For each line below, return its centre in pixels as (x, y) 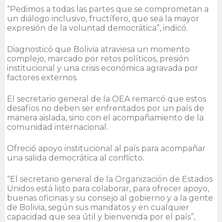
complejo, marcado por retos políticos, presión (98, 58)
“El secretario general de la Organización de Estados (110, 179)
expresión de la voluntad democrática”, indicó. (97, 28)
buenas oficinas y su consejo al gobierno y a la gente (110, 198)
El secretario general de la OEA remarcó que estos (107, 99)
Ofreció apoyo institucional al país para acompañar (106, 148)
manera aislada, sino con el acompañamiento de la (105, 117)
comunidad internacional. (57, 127)
